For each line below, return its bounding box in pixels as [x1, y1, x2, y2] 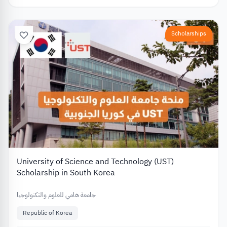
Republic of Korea [23, 208, 72, 218]
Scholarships [171, 28, 206, 38]
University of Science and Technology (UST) [17, 156, 174, 168]
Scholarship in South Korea [17, 167, 115, 179]
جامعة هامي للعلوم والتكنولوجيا [17, 190, 96, 200]
